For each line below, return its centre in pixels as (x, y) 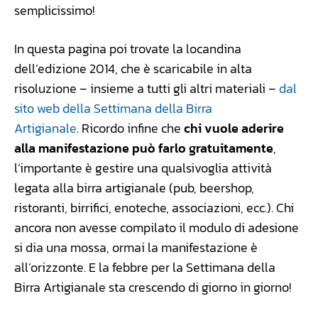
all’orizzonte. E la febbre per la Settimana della (145, 268)
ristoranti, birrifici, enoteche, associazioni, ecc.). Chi (154, 208)
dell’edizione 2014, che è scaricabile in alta (133, 69)
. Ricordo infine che (129, 128)
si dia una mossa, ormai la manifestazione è (136, 248)
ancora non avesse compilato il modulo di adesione (157, 228)
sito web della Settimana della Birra (113, 109)
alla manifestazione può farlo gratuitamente (144, 148)
